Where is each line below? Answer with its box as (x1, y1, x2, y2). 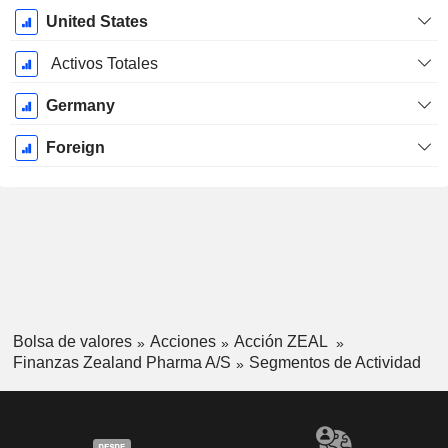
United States (45, 13, 148, 31)
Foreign (45, 139, 105, 157)
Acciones (149, 333, 216, 351)
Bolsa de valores (12, 333, 132, 351)
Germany (45, 97, 115, 115)
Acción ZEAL (233, 333, 331, 351)
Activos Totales (50, 55, 158, 73)
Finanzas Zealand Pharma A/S (12, 354, 231, 372)
